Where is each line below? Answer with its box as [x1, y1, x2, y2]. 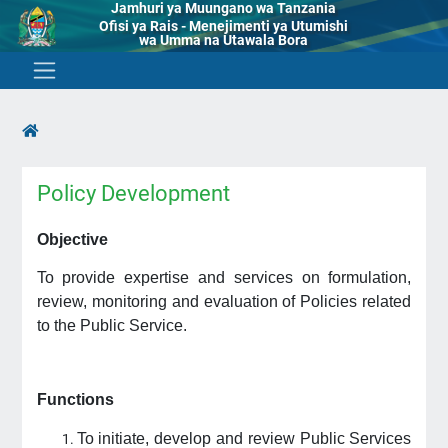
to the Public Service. [36, 317, 187, 335]
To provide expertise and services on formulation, [36, 269, 412, 287]
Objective [36, 231, 108, 249]
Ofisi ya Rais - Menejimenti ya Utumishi [99, 17, 349, 35]
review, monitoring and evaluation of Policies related [36, 293, 412, 311]
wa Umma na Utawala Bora [139, 31, 309, 49]
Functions [36, 391, 114, 409]
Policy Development [36, 181, 230, 207]
